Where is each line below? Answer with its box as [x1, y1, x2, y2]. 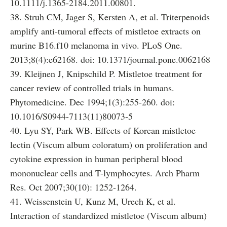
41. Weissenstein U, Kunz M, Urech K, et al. [10, 195, 176, 207]
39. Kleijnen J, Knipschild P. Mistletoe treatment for [10, 67, 202, 80]
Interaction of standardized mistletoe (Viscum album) [10, 209, 207, 221]
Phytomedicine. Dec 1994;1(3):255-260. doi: [10, 96, 175, 108]
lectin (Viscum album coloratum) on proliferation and [10, 138, 207, 150]
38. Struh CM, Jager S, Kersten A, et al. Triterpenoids [10, 11, 210, 23]
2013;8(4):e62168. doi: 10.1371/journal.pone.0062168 [10, 53, 210, 65]
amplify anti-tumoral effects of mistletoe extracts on [10, 25, 201, 37]
